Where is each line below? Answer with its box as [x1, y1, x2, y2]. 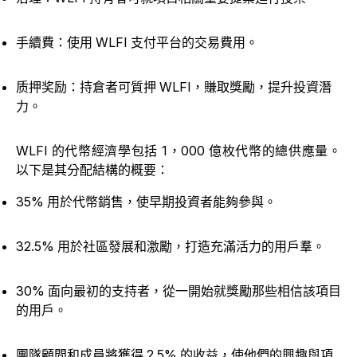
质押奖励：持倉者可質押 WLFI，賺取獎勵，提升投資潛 [16, 79, 331, 96]
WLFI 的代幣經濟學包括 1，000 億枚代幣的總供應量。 [16, 143, 341, 159]
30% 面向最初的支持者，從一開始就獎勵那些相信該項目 [16, 283, 341, 300]
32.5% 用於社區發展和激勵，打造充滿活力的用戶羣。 [16, 238, 328, 255]
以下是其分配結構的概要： [16, 162, 169, 178]
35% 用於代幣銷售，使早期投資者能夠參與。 [16, 194, 277, 210]
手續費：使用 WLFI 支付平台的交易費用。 [16, 34, 258, 51]
